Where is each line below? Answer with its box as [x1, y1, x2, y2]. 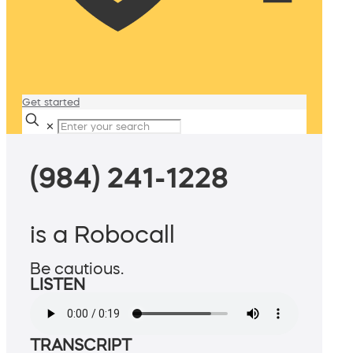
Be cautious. [30, 261, 124, 277]
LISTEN [30, 277, 85, 293]
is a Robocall [30, 222, 175, 247]
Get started [22, 97, 80, 107]
